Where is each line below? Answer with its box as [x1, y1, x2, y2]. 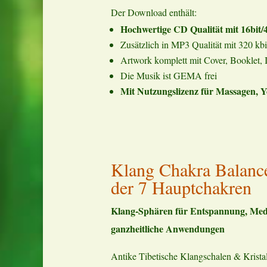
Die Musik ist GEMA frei [120, 69, 217, 82]
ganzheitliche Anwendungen [111, 222, 225, 236]
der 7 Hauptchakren [111, 175, 252, 200]
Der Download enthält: [111, 5, 197, 18]
